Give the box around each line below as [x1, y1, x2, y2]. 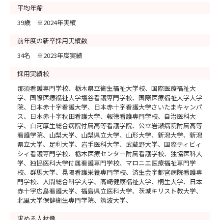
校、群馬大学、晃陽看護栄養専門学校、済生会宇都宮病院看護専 [17, 167, 202, 177]
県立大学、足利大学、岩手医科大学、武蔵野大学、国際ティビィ [17, 139, 202, 149]
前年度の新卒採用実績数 [17, 35, 87, 45]
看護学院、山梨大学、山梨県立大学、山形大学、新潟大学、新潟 [17, 130, 202, 139]
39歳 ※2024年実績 [17, 17, 76, 27]
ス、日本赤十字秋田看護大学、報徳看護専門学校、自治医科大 [17, 111, 196, 121]
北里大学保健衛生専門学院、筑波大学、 [17, 195, 132, 205]
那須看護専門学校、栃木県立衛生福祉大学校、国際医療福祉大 [17, 83, 196, 93]
